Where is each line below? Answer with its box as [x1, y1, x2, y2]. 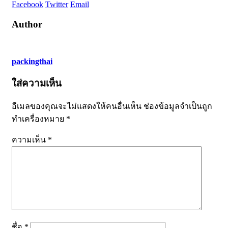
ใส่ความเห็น [12, 77, 62, 89]
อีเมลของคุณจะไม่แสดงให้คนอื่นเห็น [12, 102, 141, 111]
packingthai [12, 56, 52, 66]
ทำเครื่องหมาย [12, 115, 66, 124]
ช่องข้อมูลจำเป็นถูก [144, 102, 212, 111]
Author [12, 19, 42, 30]
